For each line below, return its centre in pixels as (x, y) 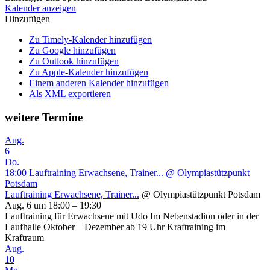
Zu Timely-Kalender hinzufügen (90, 39)
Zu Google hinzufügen (72, 50)
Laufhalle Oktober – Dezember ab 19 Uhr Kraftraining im (115, 227)
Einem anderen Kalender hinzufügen (99, 83)
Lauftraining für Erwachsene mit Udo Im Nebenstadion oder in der (132, 216)
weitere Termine (44, 117)
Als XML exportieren (70, 93)
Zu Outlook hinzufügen (74, 61)
